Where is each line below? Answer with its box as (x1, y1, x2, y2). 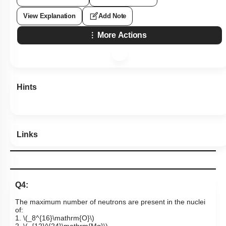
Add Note (98, 12, 127, 20)
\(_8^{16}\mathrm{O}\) (23, 214, 94, 222)
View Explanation (23, 12, 76, 20)
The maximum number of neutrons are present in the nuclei (15, 198, 205, 206)
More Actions (97, 31, 147, 40)
